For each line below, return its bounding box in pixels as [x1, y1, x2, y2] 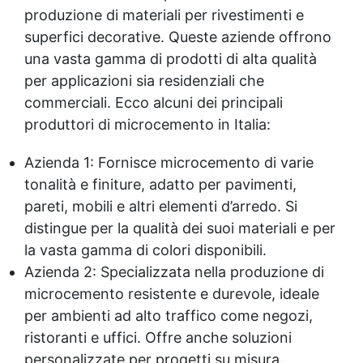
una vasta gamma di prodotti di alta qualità [24, 49, 317, 67]
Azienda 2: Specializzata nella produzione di [24, 263, 324, 280]
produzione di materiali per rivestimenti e [24, 6, 304, 23]
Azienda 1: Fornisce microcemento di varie [24, 153, 314, 171]
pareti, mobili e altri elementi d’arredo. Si [24, 197, 297, 215]
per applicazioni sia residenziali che [24, 71, 264, 89]
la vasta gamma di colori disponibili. [24, 241, 267, 258]
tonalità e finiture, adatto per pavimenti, [24, 175, 297, 193]
